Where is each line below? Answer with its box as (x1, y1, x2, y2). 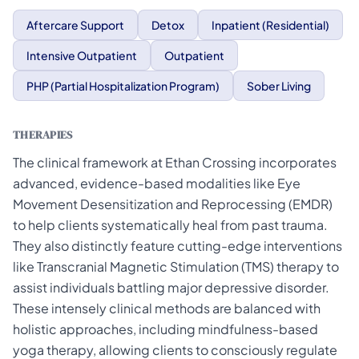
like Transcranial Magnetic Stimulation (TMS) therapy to (13, 258, 339, 275)
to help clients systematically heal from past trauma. (13, 216, 328, 233)
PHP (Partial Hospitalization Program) (26, 79, 220, 93)
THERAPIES (13, 127, 73, 143)
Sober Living (247, 79, 311, 93)
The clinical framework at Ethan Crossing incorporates (13, 154, 337, 171)
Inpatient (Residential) (212, 18, 329, 32)
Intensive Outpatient (26, 48, 137, 63)
